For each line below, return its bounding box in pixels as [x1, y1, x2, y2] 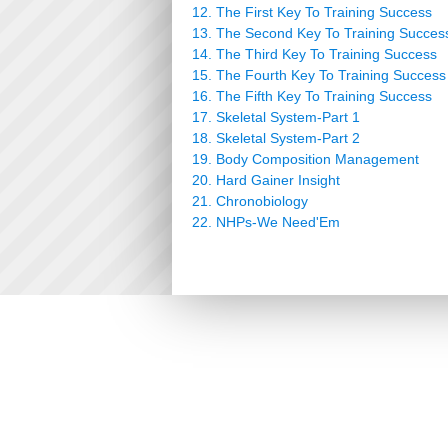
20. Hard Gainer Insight [192, 172, 340, 188]
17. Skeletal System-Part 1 [192, 109, 360, 125]
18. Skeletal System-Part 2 [192, 130, 360, 146]
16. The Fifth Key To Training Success [192, 88, 432, 104]
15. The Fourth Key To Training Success [192, 67, 446, 83]
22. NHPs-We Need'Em [192, 214, 340, 230]
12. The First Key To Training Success [192, 4, 432, 20]
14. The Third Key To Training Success [192, 46, 437, 62]
